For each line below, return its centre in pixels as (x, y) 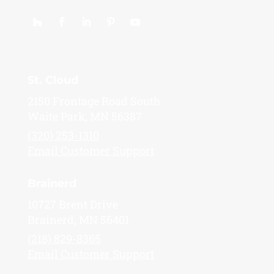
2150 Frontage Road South (94, 101)
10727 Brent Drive (72, 204)
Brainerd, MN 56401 (78, 219)
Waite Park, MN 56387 (84, 116)
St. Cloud (53, 80)
